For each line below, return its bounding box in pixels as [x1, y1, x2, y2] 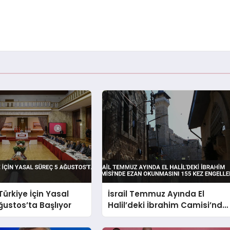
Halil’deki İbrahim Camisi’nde [108, 200, 228, 211]
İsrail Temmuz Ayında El [108, 188, 205, 200]
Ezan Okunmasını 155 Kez [108, 211, 209, 222]
